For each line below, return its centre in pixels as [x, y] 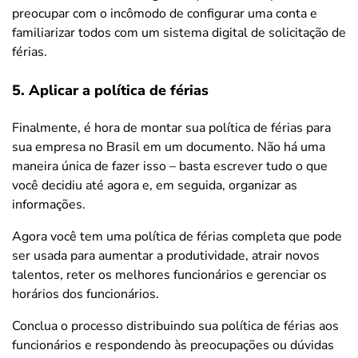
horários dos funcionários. [86, 294]
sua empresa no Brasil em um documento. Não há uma [169, 147]
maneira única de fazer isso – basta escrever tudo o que [170, 166]
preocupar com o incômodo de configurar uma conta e [165, 13]
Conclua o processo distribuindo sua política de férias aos [175, 326]
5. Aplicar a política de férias [110, 90]
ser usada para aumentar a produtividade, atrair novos [166, 255]
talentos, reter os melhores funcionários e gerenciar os [169, 274]
